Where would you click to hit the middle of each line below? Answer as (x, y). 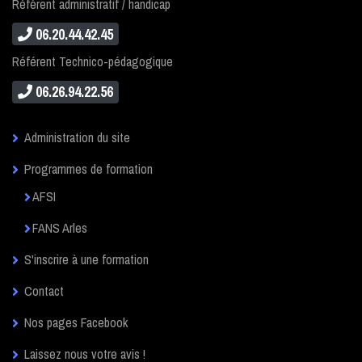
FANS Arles (60, 227)
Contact (44, 290)
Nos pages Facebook (76, 322)
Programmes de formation (88, 168)
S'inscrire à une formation (86, 259)
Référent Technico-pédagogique (93, 62)
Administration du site (77, 137)
